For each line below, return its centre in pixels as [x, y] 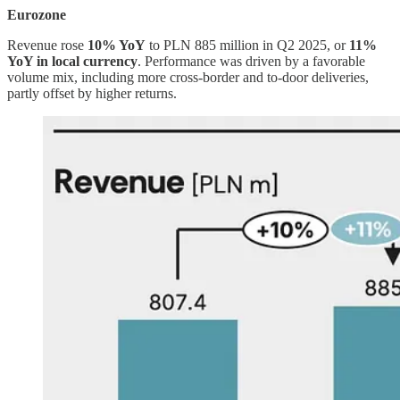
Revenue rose [47, 46]
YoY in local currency [72, 62]
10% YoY [117, 46]
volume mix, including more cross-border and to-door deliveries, [188, 78]
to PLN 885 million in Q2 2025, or [247, 46]
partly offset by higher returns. [92, 94]
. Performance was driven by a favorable [251, 62]
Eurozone [37, 15]
